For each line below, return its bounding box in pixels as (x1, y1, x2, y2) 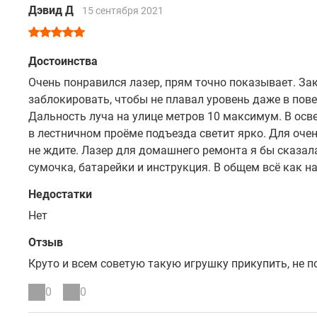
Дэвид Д (28, 4, 76, 17)
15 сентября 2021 (82, 5, 163, 16)
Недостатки (28, 188, 92, 201)
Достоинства (28, 54, 98, 68)
